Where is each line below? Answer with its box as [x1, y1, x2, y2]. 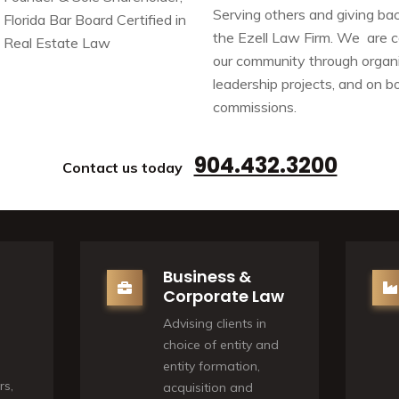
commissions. [213, 98, 297, 116]
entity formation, [162, 358, 260, 374]
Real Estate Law [4, 34, 110, 52]
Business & [162, 265, 251, 288]
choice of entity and [162, 337, 279, 353]
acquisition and [162, 379, 253, 395]
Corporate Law [162, 285, 284, 307]
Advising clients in [162, 315, 266, 331]
